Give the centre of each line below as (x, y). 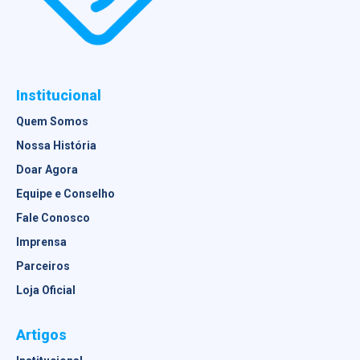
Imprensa (41, 242)
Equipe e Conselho (65, 194)
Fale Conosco (53, 218)
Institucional (59, 95)
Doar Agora (47, 170)
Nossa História (56, 145)
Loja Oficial (46, 290)
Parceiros (43, 266)
